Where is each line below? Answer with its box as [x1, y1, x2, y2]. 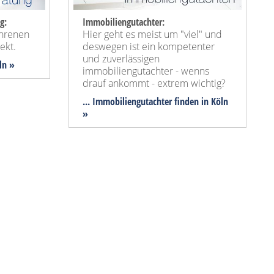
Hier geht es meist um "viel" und [83, 28, 222, 42]
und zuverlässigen [83, 52, 160, 66]
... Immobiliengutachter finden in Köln [83, 95, 228, 109]
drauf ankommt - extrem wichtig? [83, 76, 226, 91]
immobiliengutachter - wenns [83, 64, 209, 78]
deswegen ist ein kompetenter [83, 40, 215, 54]
